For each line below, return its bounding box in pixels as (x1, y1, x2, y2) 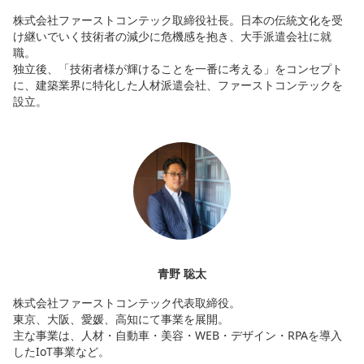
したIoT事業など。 (13, 344, 110, 360)
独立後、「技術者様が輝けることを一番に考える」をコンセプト (13, 61, 343, 77)
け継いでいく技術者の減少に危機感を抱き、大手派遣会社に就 (13, 28, 331, 45)
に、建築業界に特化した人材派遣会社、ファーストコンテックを (13, 77, 343, 93)
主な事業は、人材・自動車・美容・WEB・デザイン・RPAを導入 (13, 327, 342, 344)
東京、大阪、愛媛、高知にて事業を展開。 (13, 311, 229, 327)
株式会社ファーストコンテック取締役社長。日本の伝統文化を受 (13, 12, 343, 28)
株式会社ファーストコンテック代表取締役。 (13, 295, 240, 311)
